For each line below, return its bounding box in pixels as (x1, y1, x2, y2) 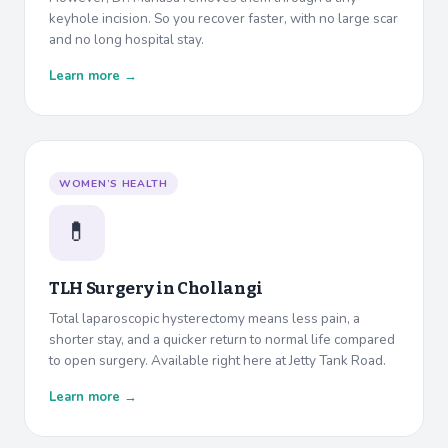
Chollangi (176, 278, 263, 300)
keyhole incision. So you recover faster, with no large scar (49, 9, 398, 29)
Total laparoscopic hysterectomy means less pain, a (49, 309, 360, 329)
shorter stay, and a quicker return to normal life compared (49, 330, 395, 350)
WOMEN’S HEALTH (59, 176, 168, 192)
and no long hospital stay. (49, 30, 204, 50)
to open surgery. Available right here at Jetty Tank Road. (49, 351, 386, 371)
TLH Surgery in (49, 278, 177, 300)
